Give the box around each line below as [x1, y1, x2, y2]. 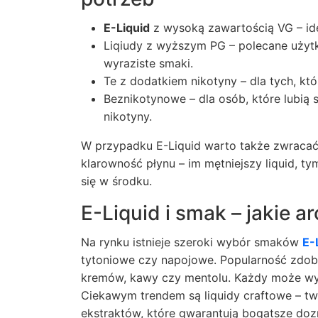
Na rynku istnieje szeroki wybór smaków [81, 235, 302, 249]
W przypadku [81, 138, 156, 153]
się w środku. [81, 174, 152, 188]
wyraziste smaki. [104, 56, 193, 70]
